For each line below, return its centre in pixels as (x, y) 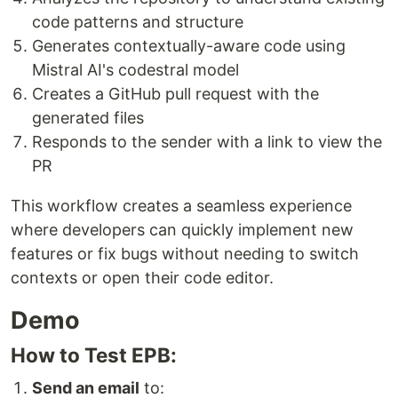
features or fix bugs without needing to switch (185, 254)
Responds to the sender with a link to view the (207, 142)
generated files (88, 118)
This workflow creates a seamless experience (181, 206)
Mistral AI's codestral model (135, 70)
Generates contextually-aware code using (189, 46)
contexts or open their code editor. (142, 278)
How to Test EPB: (94, 355)
